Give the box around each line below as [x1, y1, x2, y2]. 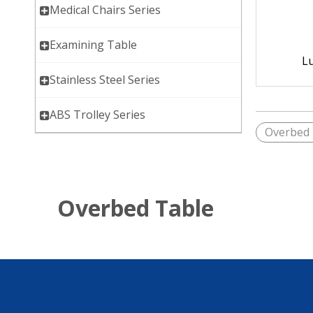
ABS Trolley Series [50, 107, 145, 123]
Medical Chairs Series [50, 2, 161, 18]
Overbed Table [57, 193, 214, 224]
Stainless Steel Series [50, 72, 160, 88]
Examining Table [50, 37, 137, 53]
